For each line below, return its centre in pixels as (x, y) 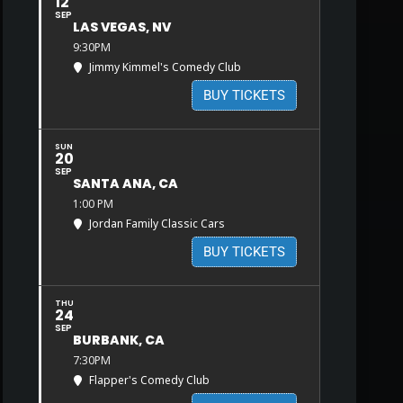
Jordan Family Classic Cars (157, 224)
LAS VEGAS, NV (121, 27)
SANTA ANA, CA (125, 184)
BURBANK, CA (118, 340)
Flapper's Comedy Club (149, 381)
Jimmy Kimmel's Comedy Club (165, 67)
